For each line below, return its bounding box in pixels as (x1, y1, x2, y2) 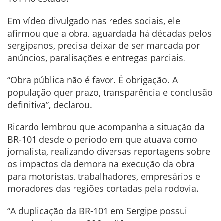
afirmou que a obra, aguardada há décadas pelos (7, 27, 212, 39)
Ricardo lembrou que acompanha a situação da (7, 120, 205, 133)
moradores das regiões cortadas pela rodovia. (7, 182, 199, 194)
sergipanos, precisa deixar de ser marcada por (7, 39, 200, 51)
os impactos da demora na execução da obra (7, 157, 195, 170)
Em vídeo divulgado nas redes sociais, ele (7, 14, 180, 27)
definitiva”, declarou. (7, 98, 92, 110)
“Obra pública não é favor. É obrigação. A (7, 74, 178, 86)
